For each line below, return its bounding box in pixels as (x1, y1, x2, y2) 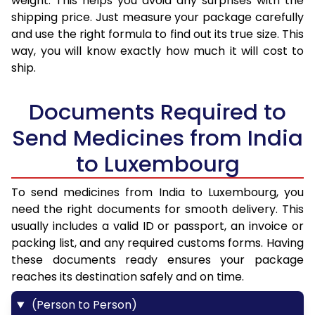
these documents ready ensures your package (11, 252, 304, 269)
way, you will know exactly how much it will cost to (11, 43, 304, 60)
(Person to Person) (28, 297, 137, 314)
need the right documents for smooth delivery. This (11, 201, 304, 218)
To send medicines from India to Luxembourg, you (11, 184, 304, 201)
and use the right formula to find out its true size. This (11, 26, 304, 43)
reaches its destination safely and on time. (11, 269, 244, 285)
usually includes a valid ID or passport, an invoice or (11, 218, 304, 235)
